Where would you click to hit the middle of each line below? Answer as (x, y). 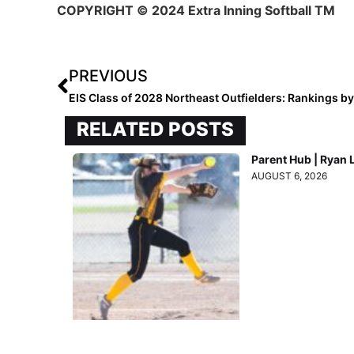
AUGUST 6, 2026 (290, 176)
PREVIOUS (108, 76)
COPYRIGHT (95, 11)
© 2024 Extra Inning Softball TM (234, 11)
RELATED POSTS (155, 130)
